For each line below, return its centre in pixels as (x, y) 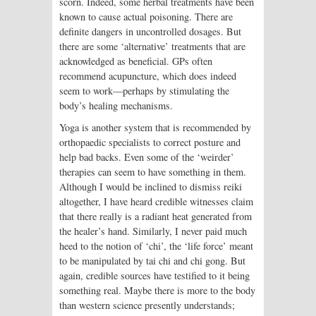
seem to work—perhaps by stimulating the (144, 90)
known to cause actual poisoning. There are (146, 16)
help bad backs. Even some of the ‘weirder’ (147, 157)
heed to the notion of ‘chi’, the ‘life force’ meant (156, 246)
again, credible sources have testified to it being (154, 276)
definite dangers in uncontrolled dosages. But (150, 31)
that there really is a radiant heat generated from (156, 217)
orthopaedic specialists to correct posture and (150, 142)
